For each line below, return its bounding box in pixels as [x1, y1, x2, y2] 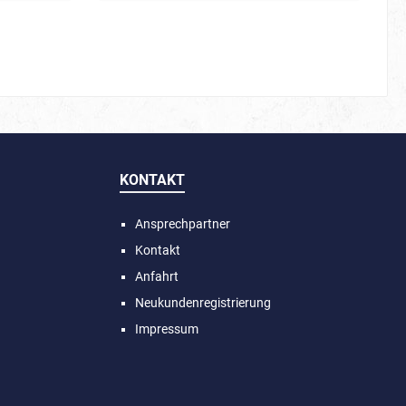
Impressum [135, 322, 198, 336]
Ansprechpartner [135, 217, 230, 231]
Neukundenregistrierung [135, 295, 271, 310]
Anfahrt [135, 269, 179, 284]
